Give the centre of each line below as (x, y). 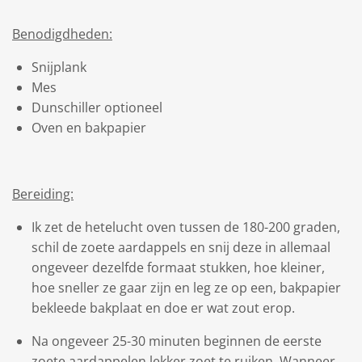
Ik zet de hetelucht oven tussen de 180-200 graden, (186, 227)
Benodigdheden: (62, 34)
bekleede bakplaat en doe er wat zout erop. (163, 308)
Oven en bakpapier (89, 128)
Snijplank (59, 67)
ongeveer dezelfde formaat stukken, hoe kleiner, (178, 267)
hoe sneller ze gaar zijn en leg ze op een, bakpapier (186, 288)
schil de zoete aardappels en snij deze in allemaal (181, 247)
